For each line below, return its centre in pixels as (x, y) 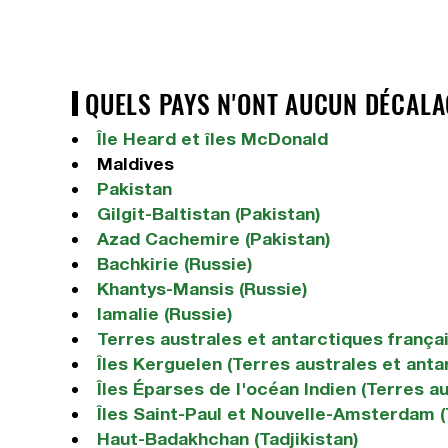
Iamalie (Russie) (164, 313)
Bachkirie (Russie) (174, 263)
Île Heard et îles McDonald (212, 138)
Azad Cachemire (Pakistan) (213, 238)
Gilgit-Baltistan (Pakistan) (208, 213)
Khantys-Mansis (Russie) (201, 288)
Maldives (135, 163)
